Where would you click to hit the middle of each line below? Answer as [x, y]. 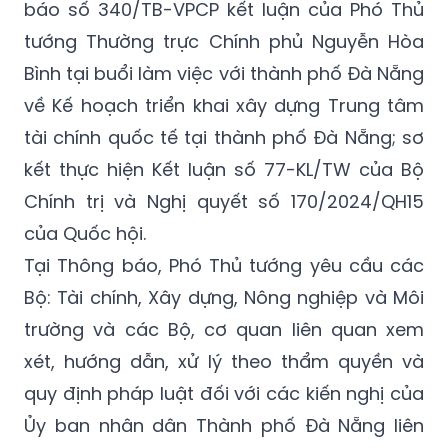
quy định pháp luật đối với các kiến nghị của [224, 342]
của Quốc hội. [85, 182]
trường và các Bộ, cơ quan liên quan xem [224, 278]
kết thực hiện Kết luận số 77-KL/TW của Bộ [224, 118]
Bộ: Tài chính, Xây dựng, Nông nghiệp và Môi [224, 246]
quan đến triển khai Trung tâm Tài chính [224, 406]
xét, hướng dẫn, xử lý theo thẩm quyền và [224, 310]
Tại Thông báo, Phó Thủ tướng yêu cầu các [224, 214]
